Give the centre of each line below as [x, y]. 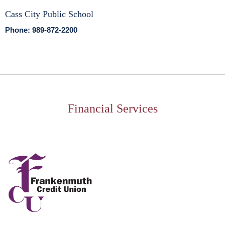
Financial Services [113, 108]
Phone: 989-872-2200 [41, 30]
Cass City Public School [49, 14]
